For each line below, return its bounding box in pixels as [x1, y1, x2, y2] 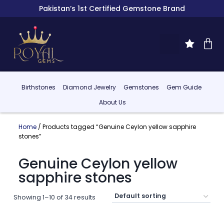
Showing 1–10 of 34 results [13, 192, 95, 201]
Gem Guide [166, 83, 201, 92]
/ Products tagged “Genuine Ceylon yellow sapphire [36, 122, 196, 131]
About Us [99, 98, 126, 107]
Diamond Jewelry [62, 83, 116, 92]
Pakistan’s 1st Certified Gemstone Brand [39, 3, 185, 13]
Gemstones [123, 83, 159, 92]
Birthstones [21, 83, 55, 92]
